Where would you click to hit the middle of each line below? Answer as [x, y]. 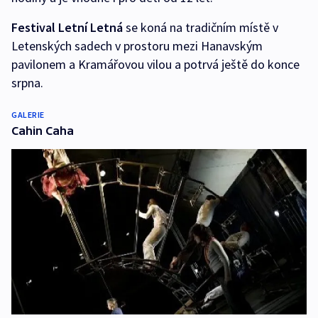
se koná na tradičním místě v [201, 28]
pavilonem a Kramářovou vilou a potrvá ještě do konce [155, 65]
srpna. [27, 83]
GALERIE [28, 115]
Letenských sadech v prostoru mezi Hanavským [137, 46]
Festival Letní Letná [67, 28]
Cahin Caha [43, 131]
